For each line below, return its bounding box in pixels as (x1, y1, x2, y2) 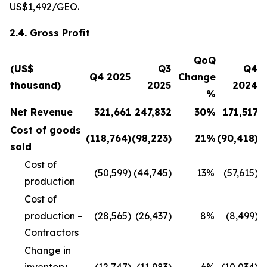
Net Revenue (10, 106, 73, 118)
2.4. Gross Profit (10, 27, 90, 39)
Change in (24, 244, 71, 256)
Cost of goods (10, 124, 81, 136)
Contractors (24, 226, 79, 238)
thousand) (10, 79, 61, 91)
